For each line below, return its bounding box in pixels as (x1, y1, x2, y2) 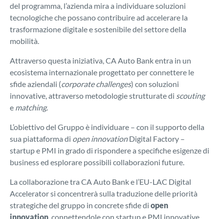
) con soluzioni (131, 79, 179, 89)
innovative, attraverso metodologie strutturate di (10, 91, 176, 101)
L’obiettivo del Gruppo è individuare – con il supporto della (10, 122, 204, 132)
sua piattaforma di (10, 134, 72, 144)
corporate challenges (61, 79, 131, 89)
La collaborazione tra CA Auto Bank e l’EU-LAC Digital (10, 177, 191, 187)
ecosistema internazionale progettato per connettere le (10, 67, 194, 77)
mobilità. (10, 36, 39, 46)
